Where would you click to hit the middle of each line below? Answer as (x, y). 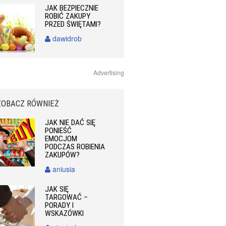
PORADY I (60, 205)
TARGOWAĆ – (67, 197)
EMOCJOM (61, 138)
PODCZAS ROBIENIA (75, 147)
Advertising (109, 72)
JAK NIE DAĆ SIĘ (70, 122)
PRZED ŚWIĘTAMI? (73, 24)
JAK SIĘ (57, 189)
